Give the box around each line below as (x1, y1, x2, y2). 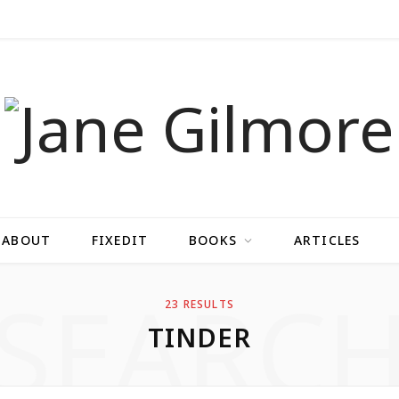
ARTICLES (293, 232, 361, 248)
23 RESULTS (165, 297, 234, 312)
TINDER (148, 320, 251, 354)
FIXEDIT (91, 232, 149, 248)
